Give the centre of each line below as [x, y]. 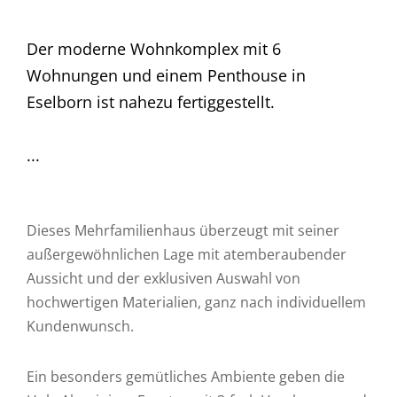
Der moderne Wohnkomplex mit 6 [154, 49]
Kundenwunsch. [80, 326]
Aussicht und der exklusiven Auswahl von [163, 278]
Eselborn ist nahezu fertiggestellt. [151, 102]
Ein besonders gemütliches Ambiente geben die [186, 377]
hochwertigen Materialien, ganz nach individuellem [196, 302]
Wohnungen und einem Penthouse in [166, 75]
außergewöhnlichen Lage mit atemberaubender [187, 254]
